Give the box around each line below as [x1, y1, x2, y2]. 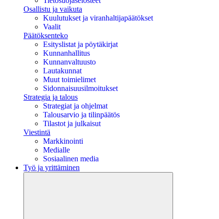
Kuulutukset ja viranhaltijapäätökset [43, 13, 153, 22]
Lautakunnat [43, 66, 82, 75]
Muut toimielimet [43, 75, 96, 84]
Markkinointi [43, 136, 83, 145]
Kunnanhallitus [43, 48, 90, 57]
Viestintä [23, 128, 50, 136]
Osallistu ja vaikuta [23, 4, 82, 13]
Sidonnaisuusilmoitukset [43, 84, 118, 92]
